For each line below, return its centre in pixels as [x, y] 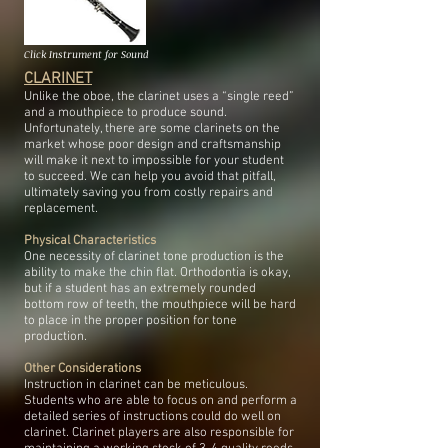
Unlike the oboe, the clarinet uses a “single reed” [159, 97]
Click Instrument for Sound [88, 54]
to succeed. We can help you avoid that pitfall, [150, 177]
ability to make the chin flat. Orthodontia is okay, [157, 273]
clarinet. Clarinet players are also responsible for [159, 433]
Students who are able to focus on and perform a [160, 401]
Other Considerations [82, 369]
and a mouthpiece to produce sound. [125, 113]
